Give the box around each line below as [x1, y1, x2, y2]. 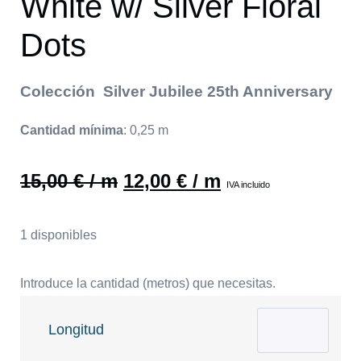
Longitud [48, 322, 104, 338]
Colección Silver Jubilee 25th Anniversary [20, 82, 333, 100]
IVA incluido [226, 180, 270, 190]
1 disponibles [20, 228, 97, 243]
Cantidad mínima [20, 123, 123, 138]
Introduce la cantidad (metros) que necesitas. [20, 276, 276, 291]
